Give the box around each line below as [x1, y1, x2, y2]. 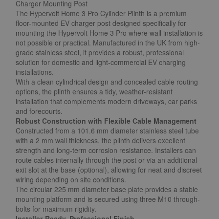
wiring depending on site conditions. [16, 175, 126, 184]
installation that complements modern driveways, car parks [16, 96, 197, 106]
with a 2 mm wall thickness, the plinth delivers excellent [16, 135, 185, 145]
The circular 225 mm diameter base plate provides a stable [16, 184, 198, 194]
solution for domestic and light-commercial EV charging [16, 57, 186, 67]
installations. [16, 67, 54, 77]
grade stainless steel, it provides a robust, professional [16, 47, 184, 57]
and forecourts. [16, 106, 63, 116]
